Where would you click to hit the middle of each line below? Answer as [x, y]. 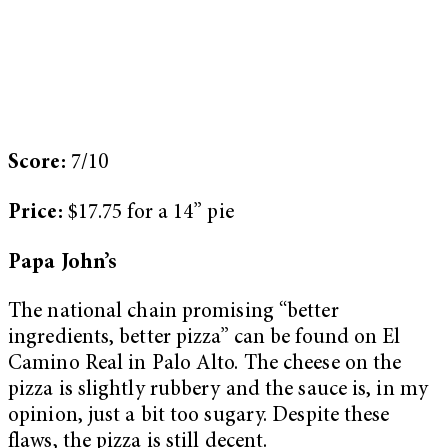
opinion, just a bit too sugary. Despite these [199, 417]
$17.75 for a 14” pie [150, 214]
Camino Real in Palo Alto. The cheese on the [205, 365]
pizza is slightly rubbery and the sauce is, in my [218, 391]
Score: [39, 164]
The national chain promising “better [173, 313]
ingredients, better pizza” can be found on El [204, 339]
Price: [38, 214]
